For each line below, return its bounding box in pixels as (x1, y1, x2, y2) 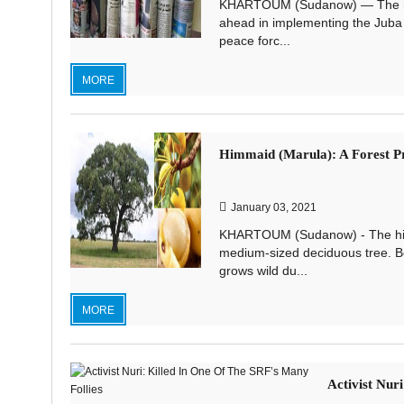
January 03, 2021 (230, 201, 317, 214)
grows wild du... (218, 263, 308, 278)
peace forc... (218, 33, 290, 48)
